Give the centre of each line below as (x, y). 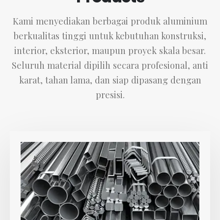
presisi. (110, 94)
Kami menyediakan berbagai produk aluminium (110, 21)
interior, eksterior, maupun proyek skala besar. (110, 50)
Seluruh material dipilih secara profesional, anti (110, 65)
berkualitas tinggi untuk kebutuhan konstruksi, (110, 35)
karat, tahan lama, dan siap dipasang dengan (110, 80)
